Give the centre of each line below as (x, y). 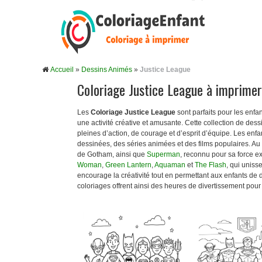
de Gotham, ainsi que (112, 154)
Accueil (62, 70)
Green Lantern (128, 165)
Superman (163, 154)
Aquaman (170, 165)
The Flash (211, 165)
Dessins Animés (107, 70)
